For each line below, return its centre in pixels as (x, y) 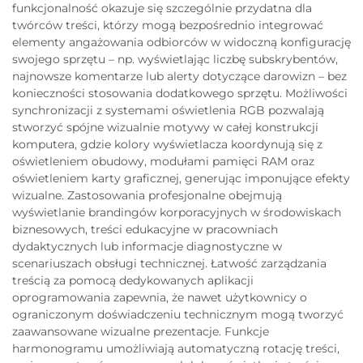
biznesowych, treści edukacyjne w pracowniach (145, 229)
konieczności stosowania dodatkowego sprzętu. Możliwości (180, 93)
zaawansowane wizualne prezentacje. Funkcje (141, 331)
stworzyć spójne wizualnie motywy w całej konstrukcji (165, 127)
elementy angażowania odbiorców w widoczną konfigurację (181, 42)
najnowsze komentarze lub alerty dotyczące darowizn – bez (179, 76)
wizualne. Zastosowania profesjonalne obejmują (147, 195)
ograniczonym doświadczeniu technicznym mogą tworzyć (178, 314)
